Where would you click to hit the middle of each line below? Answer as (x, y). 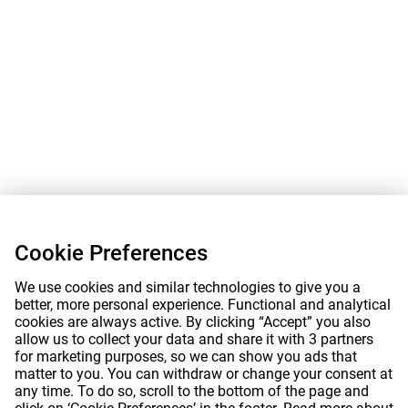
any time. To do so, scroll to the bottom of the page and (192, 391)
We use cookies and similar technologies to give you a (188, 287)
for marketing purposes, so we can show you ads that (186, 357)
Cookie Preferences (111, 253)
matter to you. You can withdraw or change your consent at (204, 374)
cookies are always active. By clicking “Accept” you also (193, 322)
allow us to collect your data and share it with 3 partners (194, 339)
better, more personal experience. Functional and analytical (203, 305)
